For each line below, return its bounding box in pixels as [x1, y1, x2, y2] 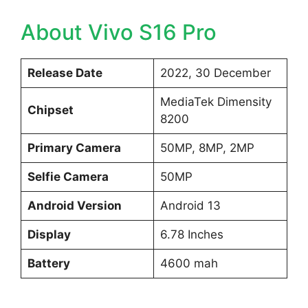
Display [27, 228, 71, 242]
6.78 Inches [159, 228, 223, 242]
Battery [27, 256, 70, 271]
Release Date [27, 66, 102, 80]
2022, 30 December [159, 66, 271, 80]
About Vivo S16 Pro [21, 19, 217, 45]
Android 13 [159, 199, 221, 213]
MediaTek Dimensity [159, 95, 272, 109]
